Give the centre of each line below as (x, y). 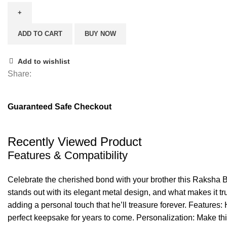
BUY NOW (100, 33)
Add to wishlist (44, 62)
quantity (21, 37)
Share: (20, 73)
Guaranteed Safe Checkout (60, 106)
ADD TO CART (40, 33)
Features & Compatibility (68, 155)
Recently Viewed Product (75, 141)
